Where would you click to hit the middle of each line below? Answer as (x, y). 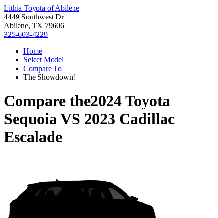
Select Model (44, 60)
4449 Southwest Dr (34, 17)
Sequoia (30, 119)
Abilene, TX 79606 (34, 26)
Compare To (43, 68)
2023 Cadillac (129, 119)
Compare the (47, 101)
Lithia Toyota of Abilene (42, 8)
